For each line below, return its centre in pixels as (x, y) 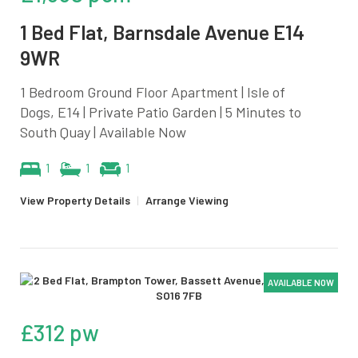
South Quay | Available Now (103, 131)
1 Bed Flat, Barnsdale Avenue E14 (162, 32)
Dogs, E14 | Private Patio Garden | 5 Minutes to (161, 111)
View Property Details (75, 200)
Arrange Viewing (187, 200)
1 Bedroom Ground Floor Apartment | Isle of (153, 91)
